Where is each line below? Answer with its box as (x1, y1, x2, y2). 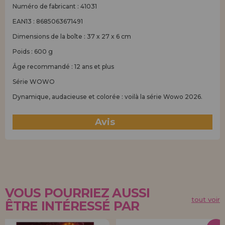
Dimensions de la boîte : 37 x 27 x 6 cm (13, 33, 131, 40)
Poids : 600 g (13, 48, 53, 55)
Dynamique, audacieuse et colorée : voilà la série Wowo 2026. (13, 93, 202, 100)
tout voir (191, 195, 220, 203)
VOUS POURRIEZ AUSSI (5, 185, 150, 200)
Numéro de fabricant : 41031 (13, 3, 97, 10)
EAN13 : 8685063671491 (13, 18, 83, 25)
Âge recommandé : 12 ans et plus (13, 63, 114, 70)
